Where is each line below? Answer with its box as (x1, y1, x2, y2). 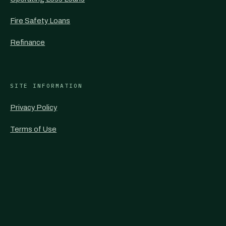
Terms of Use (10, 125, 57, 133)
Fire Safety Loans (10, 17, 71, 25)
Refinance (10, 38, 45, 46)
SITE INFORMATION (10, 82, 83, 89)
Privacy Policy (10, 103, 58, 111)
